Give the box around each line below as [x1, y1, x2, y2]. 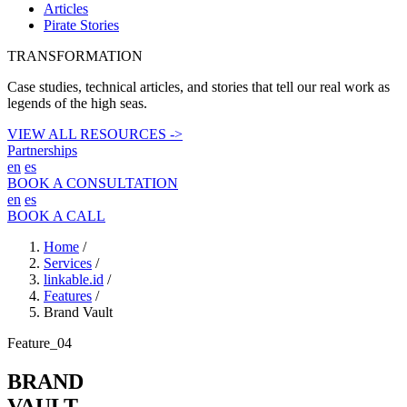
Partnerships [7, 143, 77, 159]
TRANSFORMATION [7, 48, 143, 65]
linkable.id [44, 272, 104, 288]
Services [44, 255, 92, 272]
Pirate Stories [44, 17, 119, 34]
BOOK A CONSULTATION [7, 175, 178, 192]
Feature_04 [7, 335, 72, 352]
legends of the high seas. [7, 95, 147, 112]
